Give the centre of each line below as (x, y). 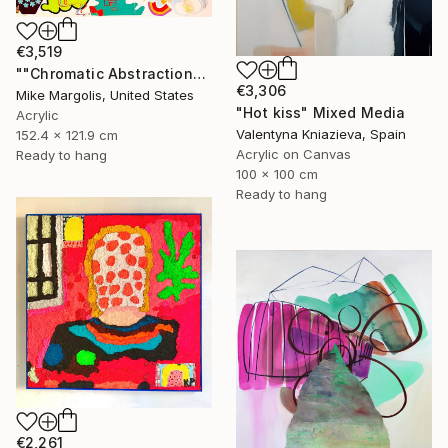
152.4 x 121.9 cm (67, 135)
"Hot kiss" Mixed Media (321, 113)
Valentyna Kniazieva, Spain (321, 134)
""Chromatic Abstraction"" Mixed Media (199, 74)
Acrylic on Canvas (293, 154)
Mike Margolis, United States (105, 95)
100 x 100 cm (277, 174)
